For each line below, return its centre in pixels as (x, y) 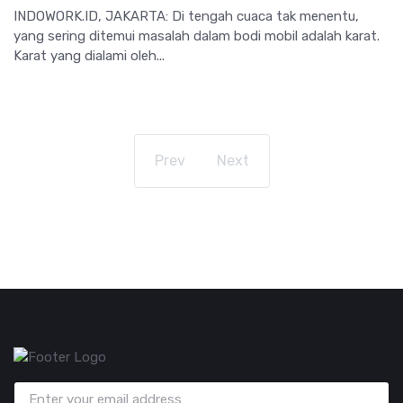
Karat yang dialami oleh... (89, 55)
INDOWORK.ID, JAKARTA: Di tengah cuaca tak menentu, (186, 16)
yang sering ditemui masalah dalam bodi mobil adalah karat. (197, 36)
